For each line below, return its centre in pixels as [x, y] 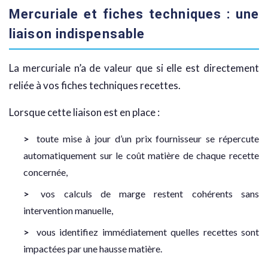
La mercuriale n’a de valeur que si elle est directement [134, 68]
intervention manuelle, [68, 211]
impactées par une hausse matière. [93, 249]
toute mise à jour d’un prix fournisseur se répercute [148, 139]
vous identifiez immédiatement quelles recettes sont [147, 232]
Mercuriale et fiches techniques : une [134, 14]
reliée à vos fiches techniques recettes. [95, 86]
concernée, [45, 172]
